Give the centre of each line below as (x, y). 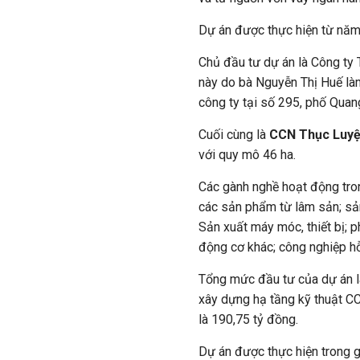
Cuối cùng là (234, 135)
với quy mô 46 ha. (247, 155)
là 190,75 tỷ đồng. (248, 319)
